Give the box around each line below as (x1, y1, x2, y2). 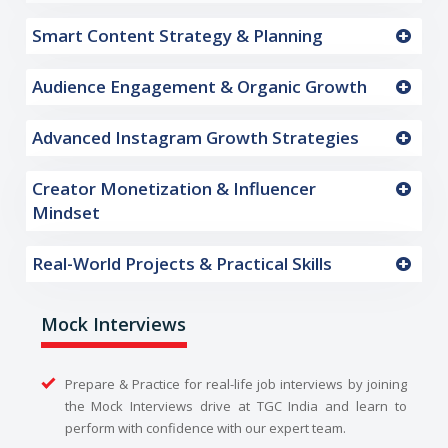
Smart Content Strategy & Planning (32, 24, 324, 48)
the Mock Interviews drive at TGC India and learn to (64, 397, 407, 416)
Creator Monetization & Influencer (32, 177, 317, 201)
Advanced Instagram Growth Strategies (32, 126, 360, 150)
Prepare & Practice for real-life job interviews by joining (64, 375, 407, 394)
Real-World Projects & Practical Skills (32, 252, 333, 276)
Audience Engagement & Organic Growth (32, 75, 368, 99)
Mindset (32, 201, 101, 225)
